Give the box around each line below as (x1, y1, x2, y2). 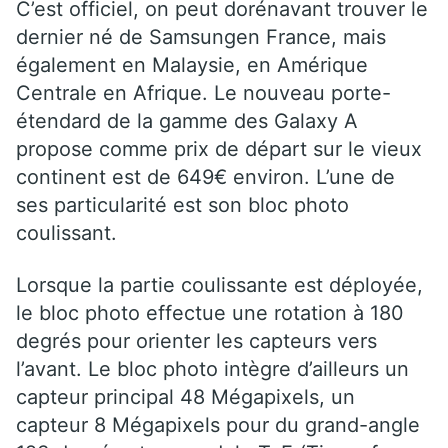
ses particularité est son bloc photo (16, 192, 349, 217)
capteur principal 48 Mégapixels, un (16, 384, 355, 409)
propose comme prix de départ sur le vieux (16, 136, 422, 161)
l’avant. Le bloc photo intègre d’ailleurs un (16, 356, 409, 381)
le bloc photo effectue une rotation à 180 (16, 300, 404, 325)
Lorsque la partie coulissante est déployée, (16, 272, 423, 297)
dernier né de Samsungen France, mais (16, 24, 386, 49)
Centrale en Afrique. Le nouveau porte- (16, 80, 391, 105)
